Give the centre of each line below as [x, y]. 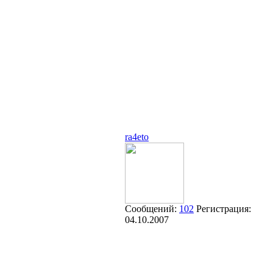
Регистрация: [224, 209]
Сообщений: [152, 209]
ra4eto [137, 137]
